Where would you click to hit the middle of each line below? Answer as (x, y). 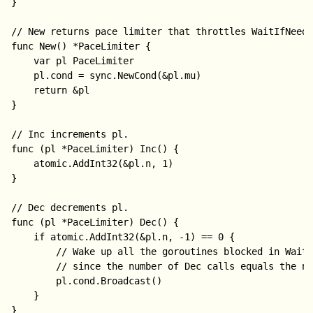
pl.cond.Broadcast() (34, 281)
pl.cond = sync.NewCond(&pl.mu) (23, 75)
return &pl (23, 90)
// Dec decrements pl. (70, 208)
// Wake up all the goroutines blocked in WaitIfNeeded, (34, 252)
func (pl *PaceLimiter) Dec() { (95, 222)
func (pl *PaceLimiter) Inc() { (95, 149)
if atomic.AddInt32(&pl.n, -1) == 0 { (23, 237)
